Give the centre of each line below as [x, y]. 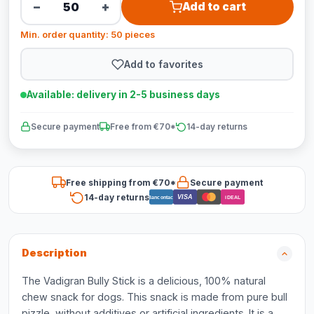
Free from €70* [143, 127]
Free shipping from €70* [121, 182]
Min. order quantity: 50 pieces [88, 35]
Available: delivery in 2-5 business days [123, 95]
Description [54, 253]
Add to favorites [163, 64]
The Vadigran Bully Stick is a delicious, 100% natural [144, 281]
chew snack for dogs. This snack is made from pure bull [155, 297]
